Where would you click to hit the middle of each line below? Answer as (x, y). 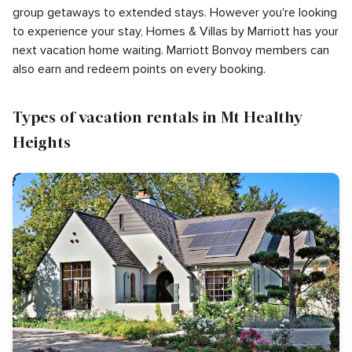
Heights (42, 141)
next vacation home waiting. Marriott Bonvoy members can (171, 50)
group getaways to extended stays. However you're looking (175, 13)
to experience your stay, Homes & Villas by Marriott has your (176, 31)
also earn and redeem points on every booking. (139, 69)
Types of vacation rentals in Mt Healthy (158, 116)
